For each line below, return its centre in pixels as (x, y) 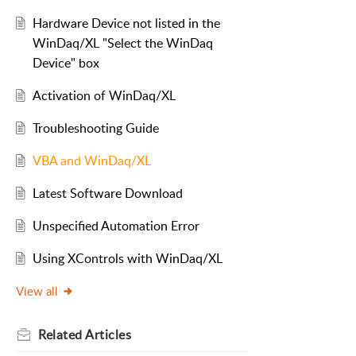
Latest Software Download (107, 193)
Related (62, 335)
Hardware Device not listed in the (126, 23)
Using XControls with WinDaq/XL (127, 259)
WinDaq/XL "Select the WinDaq (122, 43)
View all (37, 291)
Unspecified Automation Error (116, 226)
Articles (108, 335)
